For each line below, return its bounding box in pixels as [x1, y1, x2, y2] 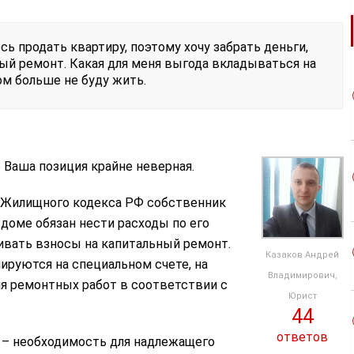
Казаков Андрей [265, 250, 339, 260]
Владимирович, [267, 270, 337, 281]
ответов [277, 330, 328, 345]
